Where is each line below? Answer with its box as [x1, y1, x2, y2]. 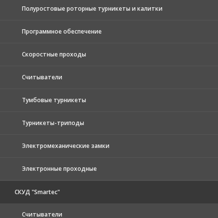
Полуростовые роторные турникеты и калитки [22, 4, 163, 13]
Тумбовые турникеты [22, 95, 86, 104]
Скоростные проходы [22, 50, 86, 58]
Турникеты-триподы [22, 118, 84, 127]
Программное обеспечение [22, 27, 102, 36]
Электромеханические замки [22, 141, 109, 150]
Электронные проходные [22, 164, 97, 173]
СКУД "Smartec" [15, 187, 60, 196]
